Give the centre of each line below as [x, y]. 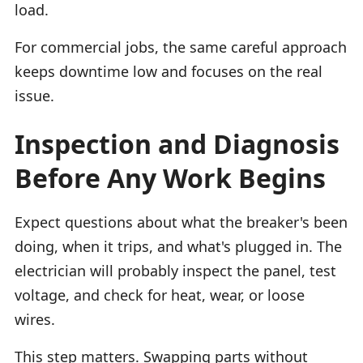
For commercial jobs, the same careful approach [181, 47]
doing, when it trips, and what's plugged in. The [178, 246]
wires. [35, 319]
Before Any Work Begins [170, 177]
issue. [34, 95]
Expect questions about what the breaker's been [181, 222]
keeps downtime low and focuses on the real [169, 71]
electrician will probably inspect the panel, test [175, 270]
